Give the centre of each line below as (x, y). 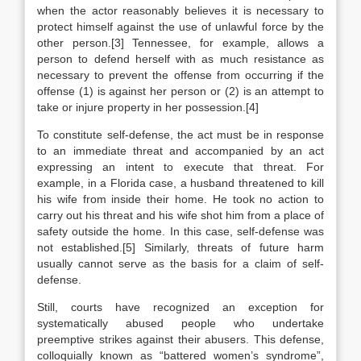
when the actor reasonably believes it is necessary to (180, 10)
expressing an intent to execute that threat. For (180, 167)
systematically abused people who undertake (180, 323)
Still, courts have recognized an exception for (180, 307)
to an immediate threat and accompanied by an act (180, 151)
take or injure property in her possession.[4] (148, 107)
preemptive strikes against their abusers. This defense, (180, 339)
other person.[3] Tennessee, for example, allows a (180, 43)
